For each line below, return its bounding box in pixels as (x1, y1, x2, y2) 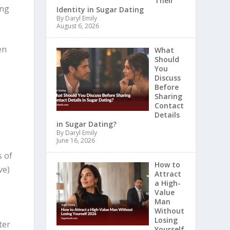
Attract (154, 169, 181, 179)
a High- (154, 178, 181, 188)
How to (154, 160, 180, 170)
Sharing (154, 91, 182, 102)
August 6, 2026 (56, 22, 100, 31)
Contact (154, 101, 184, 111)
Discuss (154, 73, 181, 83)
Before (154, 82, 179, 92)
